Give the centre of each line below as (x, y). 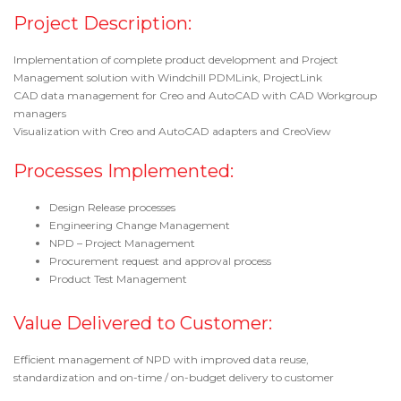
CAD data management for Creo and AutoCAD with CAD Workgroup (195, 96)
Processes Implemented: (124, 171)
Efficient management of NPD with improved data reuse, (161, 360)
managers (40, 114)
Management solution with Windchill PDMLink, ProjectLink (168, 78)
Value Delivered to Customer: (143, 324)
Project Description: (102, 24)
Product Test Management (118, 279)
